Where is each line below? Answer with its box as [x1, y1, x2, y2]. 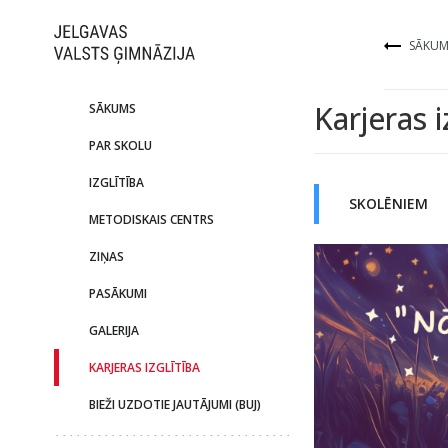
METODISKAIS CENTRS [88, 211, 214, 228]
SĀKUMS [88, 100, 136, 117]
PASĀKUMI [88, 285, 147, 302]
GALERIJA [88, 322, 139, 339]
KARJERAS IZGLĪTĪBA [88, 359, 200, 376]
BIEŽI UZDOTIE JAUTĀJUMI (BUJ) [88, 396, 261, 413]
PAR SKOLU [88, 137, 152, 154]
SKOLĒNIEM [348, 194, 428, 213]
